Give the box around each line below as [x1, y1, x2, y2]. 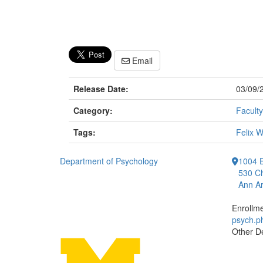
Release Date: [73, 83, 129, 95]
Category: [73, 104, 113, 117]
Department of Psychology [60, 155, 158, 167]
